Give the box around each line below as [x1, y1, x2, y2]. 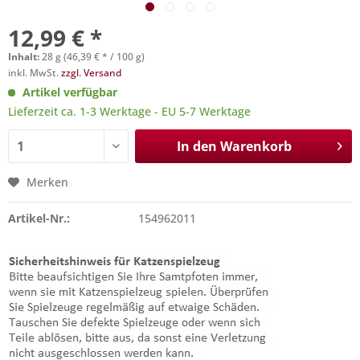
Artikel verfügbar [22, 84, 117, 100]
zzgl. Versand [61, 66, 121, 80]
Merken [27, 174, 68, 190]
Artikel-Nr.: [8, 211, 70, 226]
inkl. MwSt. [8, 66, 61, 80]
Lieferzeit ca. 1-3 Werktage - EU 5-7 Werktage [8, 104, 251, 119]
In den [176, 137, 217, 155]
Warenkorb [219, 137, 292, 155]
